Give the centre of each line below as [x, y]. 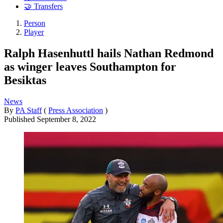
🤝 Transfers [43, 6]
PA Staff [29, 110]
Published [20, 119]
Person [35, 23]
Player [34, 32]
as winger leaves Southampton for [90, 66]
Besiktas [25, 80]
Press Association [76, 110]
